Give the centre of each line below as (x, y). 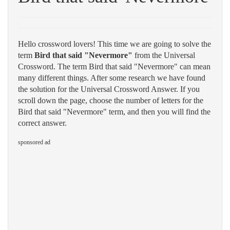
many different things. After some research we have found (112, 78)
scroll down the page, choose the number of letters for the (111, 100)
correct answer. (42, 123)
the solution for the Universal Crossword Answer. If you (109, 89)
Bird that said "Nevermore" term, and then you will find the (114, 112)
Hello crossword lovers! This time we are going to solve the (114, 44)
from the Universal (164, 55)
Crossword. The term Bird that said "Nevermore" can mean (114, 66)
